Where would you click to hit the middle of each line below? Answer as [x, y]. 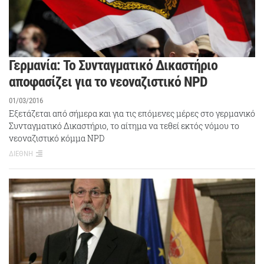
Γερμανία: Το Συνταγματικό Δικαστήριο [113, 65]
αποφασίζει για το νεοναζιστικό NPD [108, 82]
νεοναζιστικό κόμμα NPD [57, 138]
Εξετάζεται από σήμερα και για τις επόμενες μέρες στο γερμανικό [132, 113]
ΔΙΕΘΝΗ [21, 153]
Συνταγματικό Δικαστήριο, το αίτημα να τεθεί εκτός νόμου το [124, 126]
